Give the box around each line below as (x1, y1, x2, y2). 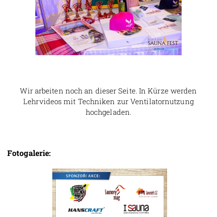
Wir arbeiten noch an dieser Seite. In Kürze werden (20, 86, 197, 96)
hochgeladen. (85, 107, 132, 117)
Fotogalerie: (7, 148, 51, 158)
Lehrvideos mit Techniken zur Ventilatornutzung (23, 96, 194, 107)
